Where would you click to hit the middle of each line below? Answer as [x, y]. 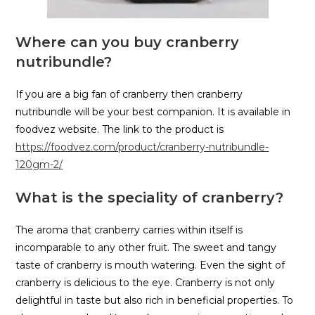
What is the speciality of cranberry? [150, 198]
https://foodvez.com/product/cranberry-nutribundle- [142, 147]
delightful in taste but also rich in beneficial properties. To [155, 301]
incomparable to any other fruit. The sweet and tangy [146, 248]
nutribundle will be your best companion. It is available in [153, 112]
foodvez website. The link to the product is [120, 130]
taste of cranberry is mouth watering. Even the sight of [150, 265]
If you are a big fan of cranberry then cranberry [129, 95]
